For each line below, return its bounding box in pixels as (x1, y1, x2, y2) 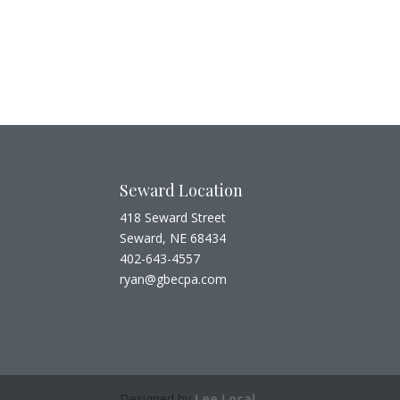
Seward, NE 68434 (120, 229, 227, 247)
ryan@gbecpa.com (120, 271, 228, 288)
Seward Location (120, 179, 244, 202)
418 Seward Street (120, 209, 227, 227)
